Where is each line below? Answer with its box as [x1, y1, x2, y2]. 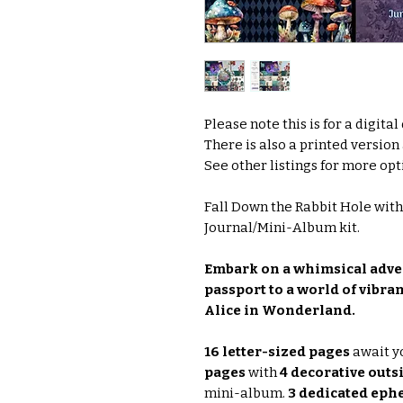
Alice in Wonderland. [204, 301, 355, 318]
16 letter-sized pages [204, 343, 350, 360]
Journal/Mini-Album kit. [204, 219, 360, 236]
